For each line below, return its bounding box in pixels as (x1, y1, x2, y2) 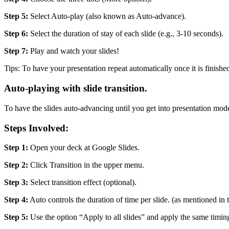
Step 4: (4, 195, 28, 204)
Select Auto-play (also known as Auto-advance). (28, 12, 186, 21)
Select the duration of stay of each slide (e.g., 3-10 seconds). (28, 29, 223, 38)
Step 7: (4, 47, 28, 56)
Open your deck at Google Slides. (28, 143, 140, 152)
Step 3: (4, 178, 28, 187)
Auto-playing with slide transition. (4, 83, 147, 94)
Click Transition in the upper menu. (28, 161, 144, 170)
